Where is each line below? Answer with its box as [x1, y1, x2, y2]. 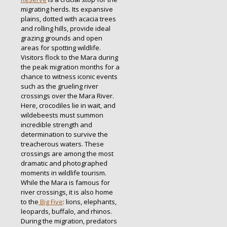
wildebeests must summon [21, 110, 103, 120]
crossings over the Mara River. [21, 91, 114, 101]
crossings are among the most [21, 149, 113, 159]
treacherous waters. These [21, 139, 104, 149]
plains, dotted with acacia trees [21, 14, 116, 24]
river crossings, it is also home [21, 187, 113, 197]
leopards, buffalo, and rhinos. [21, 207, 112, 216]
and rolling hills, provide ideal [21, 24, 110, 33]
